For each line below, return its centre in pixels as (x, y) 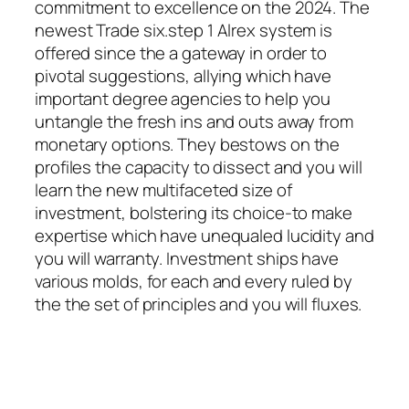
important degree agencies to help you (183, 98)
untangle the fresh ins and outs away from (194, 121)
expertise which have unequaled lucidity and (204, 235)
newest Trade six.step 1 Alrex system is (184, 30)
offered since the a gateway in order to (181, 52)
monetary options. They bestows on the (188, 144)
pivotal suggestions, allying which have (184, 75)
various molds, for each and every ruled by (194, 281)
